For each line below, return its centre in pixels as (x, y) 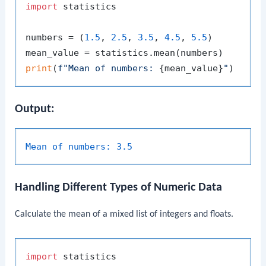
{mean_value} (191, 68)
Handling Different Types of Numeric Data (119, 188)
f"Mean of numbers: (109, 68)
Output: (35, 110)
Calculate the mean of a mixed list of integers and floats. (124, 215)
